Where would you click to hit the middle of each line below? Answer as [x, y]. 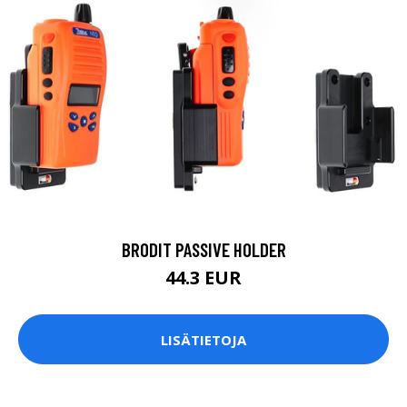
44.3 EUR [203, 278]
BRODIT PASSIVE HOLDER [203, 250]
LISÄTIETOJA [203, 339]
